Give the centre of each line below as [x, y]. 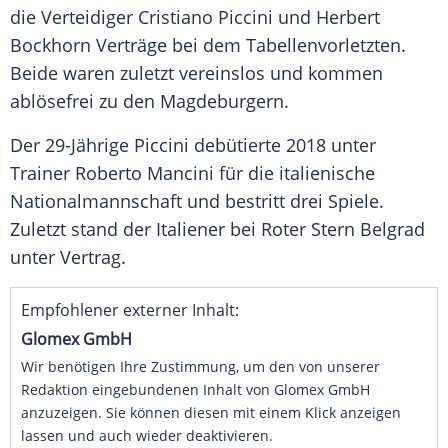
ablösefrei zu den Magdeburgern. [149, 101]
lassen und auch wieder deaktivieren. [147, 436]
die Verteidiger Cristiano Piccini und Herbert [195, 17]
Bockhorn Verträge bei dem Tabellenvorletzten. [208, 45]
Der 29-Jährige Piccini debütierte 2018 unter [193, 145]
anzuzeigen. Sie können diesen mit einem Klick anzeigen [211, 413]
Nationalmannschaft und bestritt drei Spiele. [197, 201]
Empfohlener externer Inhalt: [130, 310]
